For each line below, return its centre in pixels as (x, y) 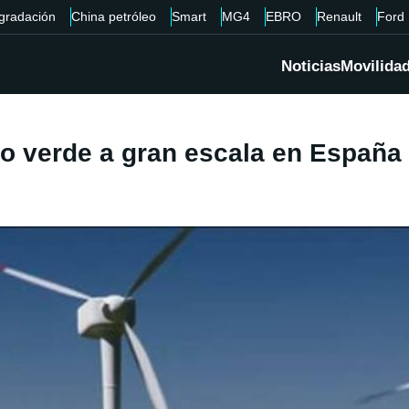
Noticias (311, 67)
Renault (339, 16)
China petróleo (113, 16)
